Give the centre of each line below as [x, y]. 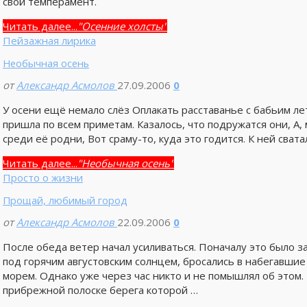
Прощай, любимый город [65, 200]
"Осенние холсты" [122, 26]
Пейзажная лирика [49, 40]
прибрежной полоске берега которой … [100, 290]
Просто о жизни [42, 177]
